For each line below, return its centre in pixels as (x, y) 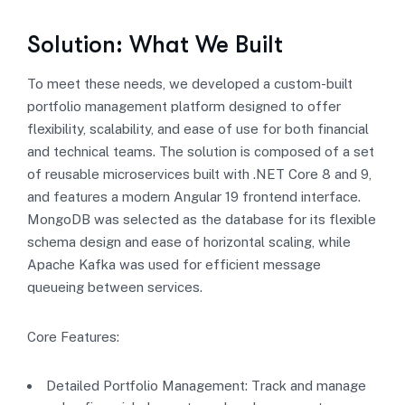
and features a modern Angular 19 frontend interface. (194, 197)
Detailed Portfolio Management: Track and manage (206, 386)
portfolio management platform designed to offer (184, 106)
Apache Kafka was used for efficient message (174, 264)
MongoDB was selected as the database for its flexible (202, 219)
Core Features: (73, 337)
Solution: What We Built (155, 45)
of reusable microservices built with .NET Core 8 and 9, (199, 174)
